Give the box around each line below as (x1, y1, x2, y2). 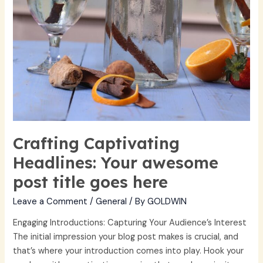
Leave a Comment (13, 195, 88, 207)
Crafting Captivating (13, 133, 180, 154)
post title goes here (13, 172, 168, 193)
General (96, 195, 127, 207)
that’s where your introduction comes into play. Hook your (13, 245, 244, 257)
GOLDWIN (147, 195, 187, 207)
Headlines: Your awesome (13, 153, 219, 173)
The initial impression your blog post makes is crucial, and (13, 231, 239, 243)
